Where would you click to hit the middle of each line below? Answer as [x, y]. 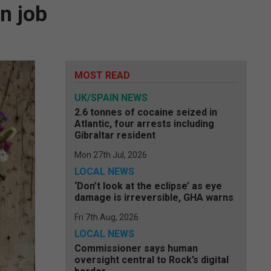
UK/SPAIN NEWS [111, 98]
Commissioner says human [136, 248]
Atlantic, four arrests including [144, 124]
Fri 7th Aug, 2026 [106, 217]
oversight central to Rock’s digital [152, 260]
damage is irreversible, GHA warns [154, 198]
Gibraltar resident [115, 135]
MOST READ [102, 75]
